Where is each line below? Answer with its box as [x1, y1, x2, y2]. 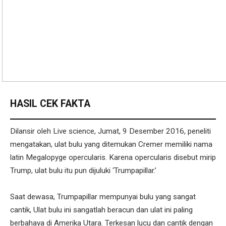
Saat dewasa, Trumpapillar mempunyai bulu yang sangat [10, 192, 196, 201]
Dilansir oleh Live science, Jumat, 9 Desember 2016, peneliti [10, 126, 211, 136]
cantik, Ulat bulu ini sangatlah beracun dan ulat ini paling [10, 205, 193, 214]
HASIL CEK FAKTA [10, 97, 90, 109]
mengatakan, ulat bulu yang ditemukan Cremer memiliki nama [10, 139, 212, 149]
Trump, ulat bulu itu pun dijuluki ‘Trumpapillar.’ [10, 165, 156, 175]
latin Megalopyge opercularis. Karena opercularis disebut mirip [10, 152, 216, 162]
